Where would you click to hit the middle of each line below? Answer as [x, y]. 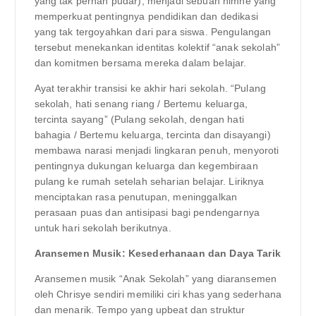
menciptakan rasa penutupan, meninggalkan [136, 197]
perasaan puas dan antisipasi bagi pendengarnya [147, 213]
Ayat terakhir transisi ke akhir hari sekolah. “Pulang [150, 89]
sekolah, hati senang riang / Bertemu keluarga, [141, 104]
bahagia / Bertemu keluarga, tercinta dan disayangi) [152, 135]
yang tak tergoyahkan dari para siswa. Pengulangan [153, 31]
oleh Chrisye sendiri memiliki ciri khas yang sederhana [158, 294]
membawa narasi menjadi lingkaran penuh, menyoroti [157, 151]
